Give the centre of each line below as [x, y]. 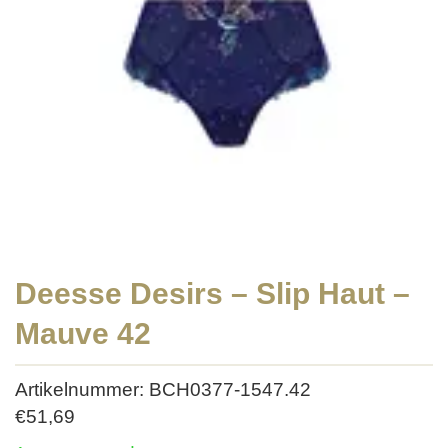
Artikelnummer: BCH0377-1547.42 [163, 389]
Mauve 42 [83, 333]
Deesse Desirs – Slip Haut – [212, 293]
